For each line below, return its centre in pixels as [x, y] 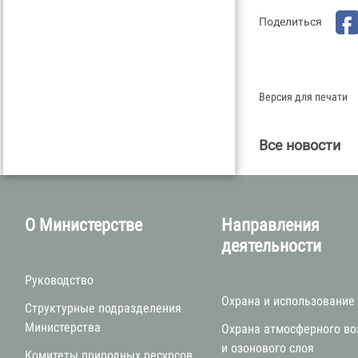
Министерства [63, 327]
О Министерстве [84, 225]
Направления [271, 225]
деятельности [272, 246]
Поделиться [290, 22]
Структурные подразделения [103, 308]
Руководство [59, 280]
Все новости [300, 145]
